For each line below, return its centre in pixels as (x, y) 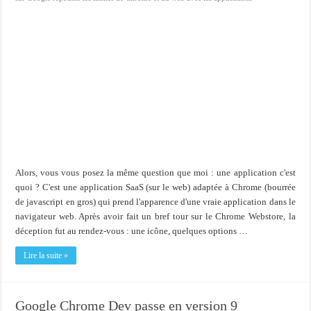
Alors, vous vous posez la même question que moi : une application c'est (155, 172)
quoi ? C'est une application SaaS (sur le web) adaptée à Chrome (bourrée (155, 187)
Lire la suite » (46, 255)
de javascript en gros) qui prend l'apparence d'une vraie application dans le (155, 201)
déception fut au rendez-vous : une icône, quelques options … (132, 230)
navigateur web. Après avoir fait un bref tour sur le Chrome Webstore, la (155, 216)
